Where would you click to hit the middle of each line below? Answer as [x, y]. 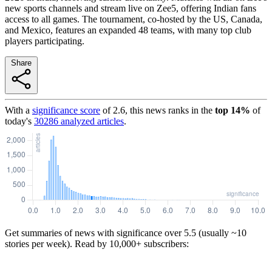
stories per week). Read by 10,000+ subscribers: [97, 243]
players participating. [45, 41]
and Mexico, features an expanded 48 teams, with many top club [128, 30]
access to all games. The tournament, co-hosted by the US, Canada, [134, 19]
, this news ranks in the [169, 110]
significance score [66, 110]
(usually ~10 [221, 233]
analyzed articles [91, 121]
